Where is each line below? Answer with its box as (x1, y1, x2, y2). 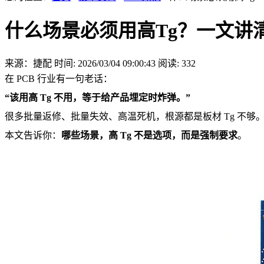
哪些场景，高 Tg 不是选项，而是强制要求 (61, 130, 237, 140)
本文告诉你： (5, 130, 61, 140)
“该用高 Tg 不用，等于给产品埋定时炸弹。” (5, 92, 190, 103)
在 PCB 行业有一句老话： (5, 73, 113, 84)
